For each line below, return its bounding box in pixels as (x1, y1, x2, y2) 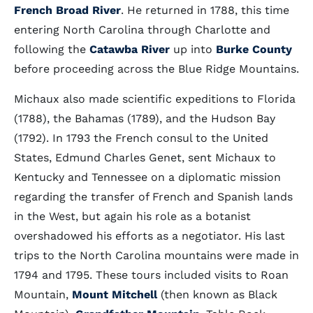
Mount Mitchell (72, 288, 157, 301)
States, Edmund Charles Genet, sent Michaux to (14, 151, 276, 164)
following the (14, 43, 89, 56)
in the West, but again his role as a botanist (14, 210, 251, 223)
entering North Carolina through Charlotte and (14, 23, 270, 36)
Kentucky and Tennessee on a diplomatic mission (14, 170, 281, 184)
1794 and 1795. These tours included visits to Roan (14, 268, 289, 282)
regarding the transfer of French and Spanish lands (14, 190, 293, 203)
